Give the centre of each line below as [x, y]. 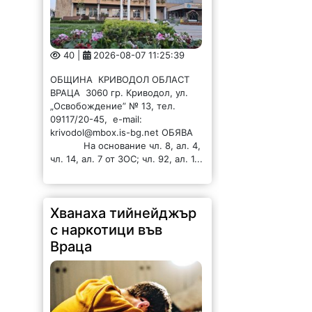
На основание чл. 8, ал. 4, [126, 145]
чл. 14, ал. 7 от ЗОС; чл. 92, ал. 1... [127, 158]
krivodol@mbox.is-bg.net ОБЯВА [125, 132]
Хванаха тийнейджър [124, 213]
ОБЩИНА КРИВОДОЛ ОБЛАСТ [122, 79]
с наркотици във [107, 229]
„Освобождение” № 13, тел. [113, 106]
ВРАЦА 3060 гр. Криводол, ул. [119, 92]
